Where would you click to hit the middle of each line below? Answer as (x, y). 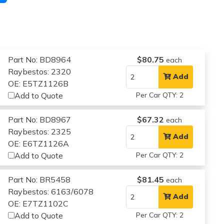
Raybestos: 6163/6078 (51, 191)
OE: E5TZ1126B (38, 83)
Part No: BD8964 (40, 59)
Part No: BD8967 (40, 119)
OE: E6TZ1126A (39, 143)
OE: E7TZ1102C (38, 203)
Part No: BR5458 (39, 179)
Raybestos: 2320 (40, 71)
